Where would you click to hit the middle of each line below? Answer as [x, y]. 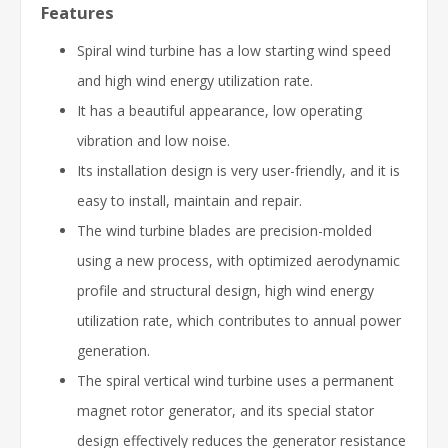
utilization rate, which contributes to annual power [239, 320]
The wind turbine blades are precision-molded [224, 230]
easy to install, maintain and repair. [189, 200]
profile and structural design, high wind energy [225, 290]
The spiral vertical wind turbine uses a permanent [235, 380]
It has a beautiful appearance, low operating [219, 110]
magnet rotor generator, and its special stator [225, 410]
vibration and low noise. [153, 140]
